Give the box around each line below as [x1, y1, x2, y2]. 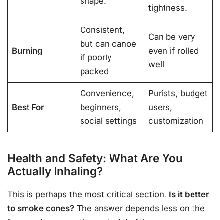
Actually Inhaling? [7, 164, 103, 178]
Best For [12, 102, 45, 112]
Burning [12, 46, 43, 56]
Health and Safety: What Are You [7, 151, 183, 165]
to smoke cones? [7, 203, 74, 214]
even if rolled [148, 46, 199, 56]
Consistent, [80, 25, 125, 35]
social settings [80, 116, 137, 126]
